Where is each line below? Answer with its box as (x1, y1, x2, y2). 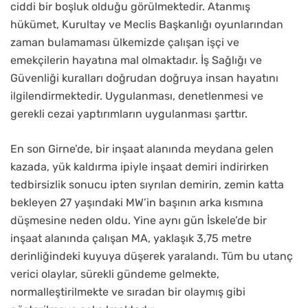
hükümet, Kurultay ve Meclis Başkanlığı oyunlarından (10, 18, 283, 32)
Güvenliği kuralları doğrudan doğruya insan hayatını (10, 71, 278, 85)
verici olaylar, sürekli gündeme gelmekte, (10, 267, 219, 281)
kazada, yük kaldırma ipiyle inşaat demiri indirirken (10, 160, 269, 174)
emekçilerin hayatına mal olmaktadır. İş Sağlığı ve (10, 54, 262, 67)
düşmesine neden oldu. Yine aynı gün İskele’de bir (10, 214, 267, 228)
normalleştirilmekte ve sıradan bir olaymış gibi (10, 285, 245, 299)
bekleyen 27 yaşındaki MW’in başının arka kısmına (10, 196, 263, 210)
